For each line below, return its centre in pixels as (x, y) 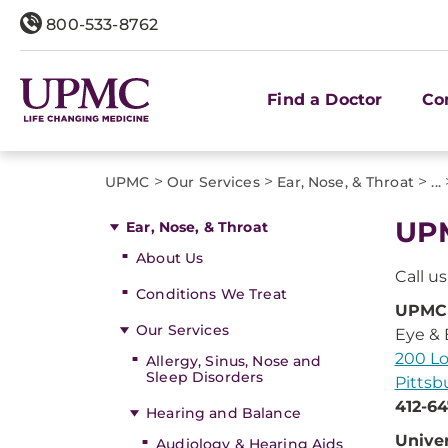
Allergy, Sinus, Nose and (234, 361)
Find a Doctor (325, 99)
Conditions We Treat (211, 294)
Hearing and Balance (223, 413)
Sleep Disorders (205, 377)
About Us (170, 258)
